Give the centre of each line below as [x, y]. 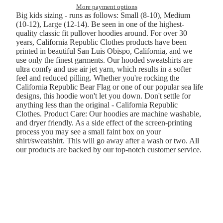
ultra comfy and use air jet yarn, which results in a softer [104, 69]
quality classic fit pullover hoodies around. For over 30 [102, 33]
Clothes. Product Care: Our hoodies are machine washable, [109, 114]
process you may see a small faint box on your [88, 132]
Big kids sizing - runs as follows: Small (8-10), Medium [103, 15]
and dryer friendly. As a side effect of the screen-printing [104, 123]
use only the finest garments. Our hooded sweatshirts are [104, 60]
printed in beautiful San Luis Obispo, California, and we [104, 51]
